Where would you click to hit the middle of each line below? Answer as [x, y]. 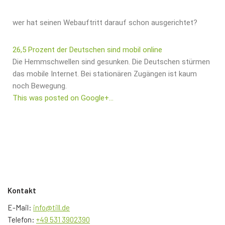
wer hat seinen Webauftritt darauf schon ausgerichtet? [105, 22]
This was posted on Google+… [63, 98]
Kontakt [22, 190]
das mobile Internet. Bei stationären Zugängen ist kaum [105, 74]
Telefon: [22, 219]
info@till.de [51, 207]
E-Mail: [20, 207]
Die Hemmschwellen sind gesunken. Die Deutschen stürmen [111, 62]
